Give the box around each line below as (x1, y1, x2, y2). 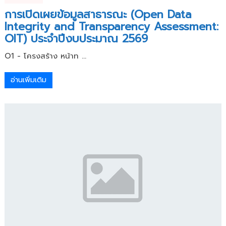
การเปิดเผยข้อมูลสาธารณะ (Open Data (4, 6, 192, 23)
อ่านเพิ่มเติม (10, 74, 46, 85)
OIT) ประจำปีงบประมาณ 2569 (4, 30, 148, 47)
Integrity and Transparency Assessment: (4, 18, 218, 35)
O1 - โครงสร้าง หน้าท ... (4, 50, 86, 62)
